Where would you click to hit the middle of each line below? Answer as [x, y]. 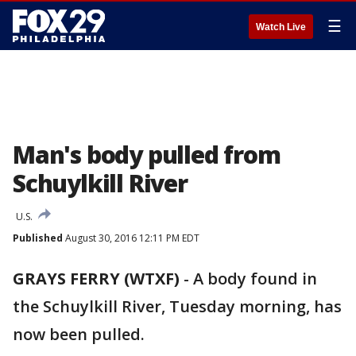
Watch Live [281, 27]
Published [38, 238]
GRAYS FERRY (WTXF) [96, 279]
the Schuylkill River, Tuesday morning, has [177, 306]
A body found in [255, 279]
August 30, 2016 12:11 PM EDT [131, 238]
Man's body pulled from [147, 155]
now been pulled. [79, 334]
